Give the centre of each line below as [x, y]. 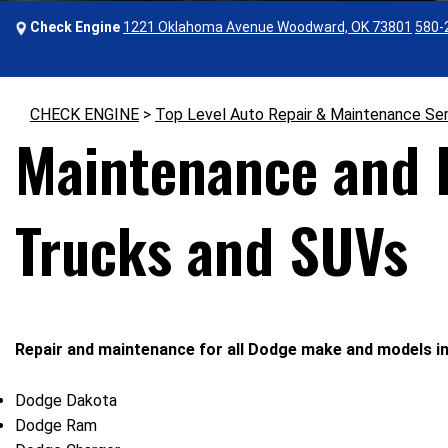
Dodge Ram [56, 425]
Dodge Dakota [66, 400]
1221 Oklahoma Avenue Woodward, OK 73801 [267, 27]
